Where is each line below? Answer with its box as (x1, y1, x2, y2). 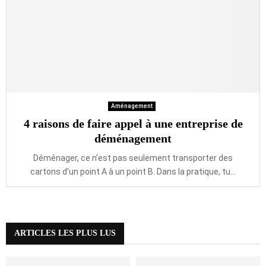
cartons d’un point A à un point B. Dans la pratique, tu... (30, 167, 236, 176)
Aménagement (110, 103, 153, 109)
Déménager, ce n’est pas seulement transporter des (33, 153, 233, 163)
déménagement (94, 132, 172, 145)
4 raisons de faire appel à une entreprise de (23, 117, 243, 130)
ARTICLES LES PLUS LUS (14, 229, 116, 237)
